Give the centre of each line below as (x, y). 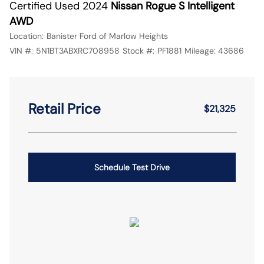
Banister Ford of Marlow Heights (107, 36)
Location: (27, 36)
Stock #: (138, 51)
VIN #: (21, 51)
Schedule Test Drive (132, 167)
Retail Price (65, 109)
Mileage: (200, 51)
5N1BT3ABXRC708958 (77, 51)
